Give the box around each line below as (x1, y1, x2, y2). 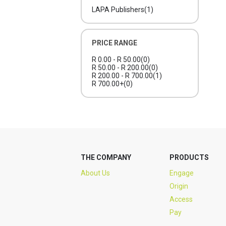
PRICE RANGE (92, 39, 137, 47)
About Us (81, 169, 110, 177)
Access (169, 195, 193, 203)
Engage (169, 169, 194, 177)
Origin (169, 182, 188, 190)
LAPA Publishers (92, 6, 144, 14)
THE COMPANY (81, 153, 131, 161)
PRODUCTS (169, 153, 209, 161)
